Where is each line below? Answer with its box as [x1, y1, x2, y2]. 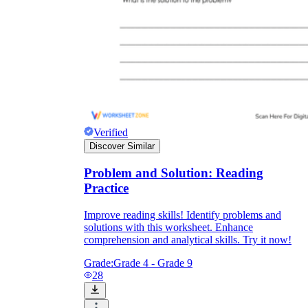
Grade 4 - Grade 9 [113, 257, 192, 269]
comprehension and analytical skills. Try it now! [84, 234, 291, 245]
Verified [93, 126, 128, 138]
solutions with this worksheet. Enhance [84, 221, 253, 233]
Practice [84, 181, 129, 196]
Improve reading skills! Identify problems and [84, 209, 281, 221]
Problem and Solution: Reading [84, 166, 263, 181]
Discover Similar [89, 140, 155, 151]
